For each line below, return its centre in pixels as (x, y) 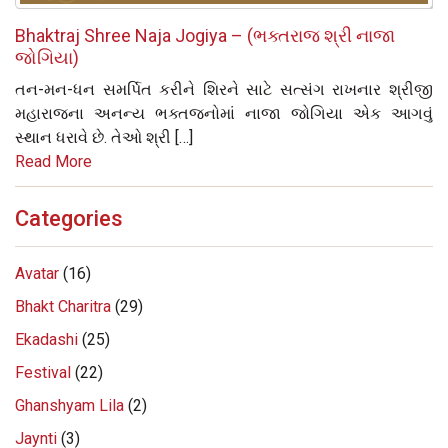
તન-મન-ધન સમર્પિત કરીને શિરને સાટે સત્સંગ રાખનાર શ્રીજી (224, 89)
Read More (53, 161)
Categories (69, 218)
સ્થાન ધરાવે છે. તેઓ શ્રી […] (104, 137)
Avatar (37, 273)
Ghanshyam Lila (69, 405)
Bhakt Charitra (63, 306)
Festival (43, 372)
